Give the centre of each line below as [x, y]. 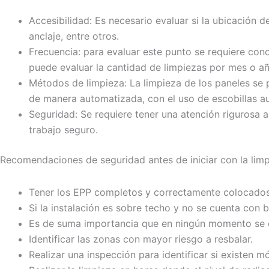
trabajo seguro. [63, 129]
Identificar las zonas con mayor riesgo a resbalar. [141, 239]
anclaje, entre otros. [74, 36]
